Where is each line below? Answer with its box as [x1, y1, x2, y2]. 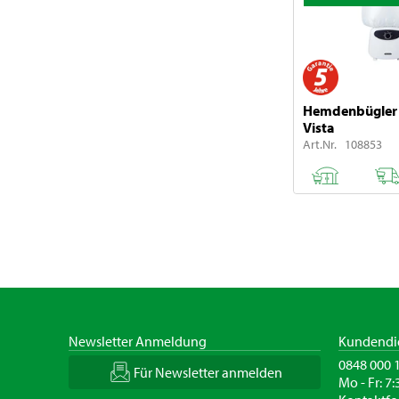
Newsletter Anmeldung [69, 331, 207, 350]
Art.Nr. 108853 [303, 135, 382, 152]
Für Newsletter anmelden [133, 362, 282, 381]
